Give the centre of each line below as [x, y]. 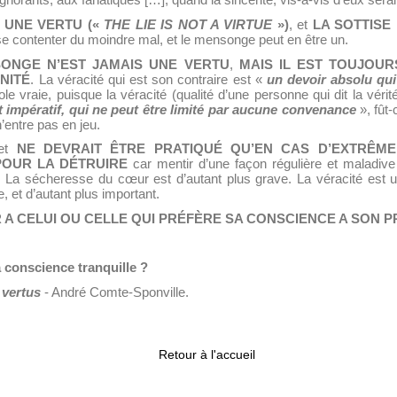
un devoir [296, 79]
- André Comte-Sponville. [115, 292]
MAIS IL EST [280, 64]
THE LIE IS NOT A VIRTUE [188, 24]
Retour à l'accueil [206, 354]
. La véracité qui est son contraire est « [148, 79]
